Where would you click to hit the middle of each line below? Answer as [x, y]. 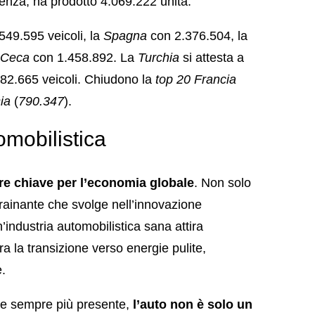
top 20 [173, 79]
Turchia [160, 57]
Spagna [127, 36]
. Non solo [223, 182]
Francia [215, 79]
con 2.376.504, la [199, 36]
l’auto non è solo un [193, 304]
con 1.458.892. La [84, 57]
